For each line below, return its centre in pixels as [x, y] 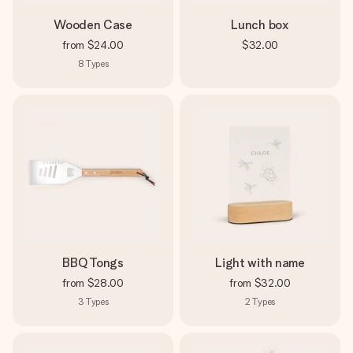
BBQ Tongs [93, 263]
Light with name [260, 263]
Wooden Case [93, 25]
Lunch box [260, 25]
